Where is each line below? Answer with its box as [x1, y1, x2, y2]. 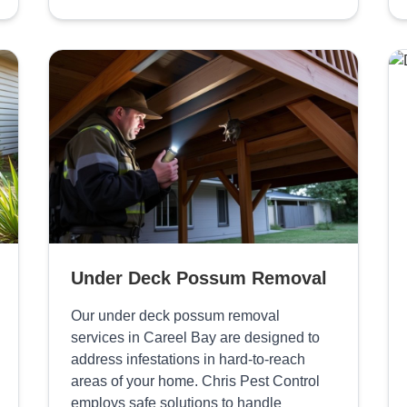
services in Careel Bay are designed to [70, 330, 320, 346]
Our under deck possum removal [70, 308, 280, 324]
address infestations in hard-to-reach [70, 352, 305, 368]
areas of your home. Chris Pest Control [70, 373, 320, 390]
